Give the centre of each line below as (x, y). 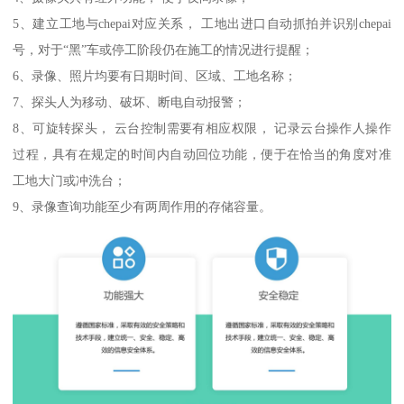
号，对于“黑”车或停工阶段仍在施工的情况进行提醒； (164, 50)
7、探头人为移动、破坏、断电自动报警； (130, 102)
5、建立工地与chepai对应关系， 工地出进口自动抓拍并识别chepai (202, 24)
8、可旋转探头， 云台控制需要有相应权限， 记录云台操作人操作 (202, 129)
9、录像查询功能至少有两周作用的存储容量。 (142, 207)
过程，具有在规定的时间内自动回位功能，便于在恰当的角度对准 (202, 155)
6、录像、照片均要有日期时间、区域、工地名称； (155, 76)
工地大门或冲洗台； (70, 181)
